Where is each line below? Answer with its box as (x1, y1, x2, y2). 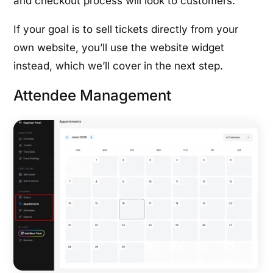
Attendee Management (13, 86, 172, 104)
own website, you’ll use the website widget (13, 41, 225, 54)
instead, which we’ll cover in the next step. (13, 59, 224, 72)
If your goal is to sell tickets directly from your (13, 23, 239, 35)
